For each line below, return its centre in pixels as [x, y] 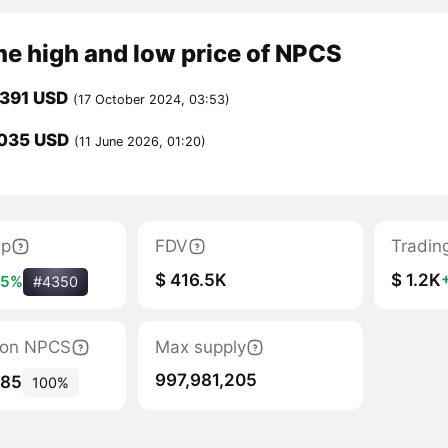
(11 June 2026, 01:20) [139, 141]
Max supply [200, 346]
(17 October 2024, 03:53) [151, 99]
